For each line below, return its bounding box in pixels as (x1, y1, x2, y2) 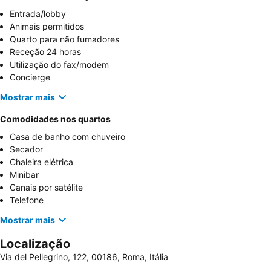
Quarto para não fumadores (10, 34, 119, 45)
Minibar (10, 169, 39, 180)
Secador (10, 144, 43, 155)
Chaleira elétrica (10, 157, 73, 168)
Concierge (10, 72, 50, 83)
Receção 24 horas (10, 47, 81, 57)
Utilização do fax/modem (10, 59, 109, 70)
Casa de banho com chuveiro (10, 131, 125, 142)
